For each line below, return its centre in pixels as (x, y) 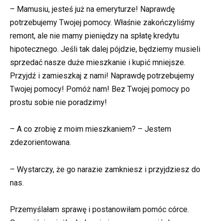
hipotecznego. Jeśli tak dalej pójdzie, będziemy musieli (105, 49)
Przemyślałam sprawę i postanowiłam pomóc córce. (99, 209)
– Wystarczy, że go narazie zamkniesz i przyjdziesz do (105, 169)
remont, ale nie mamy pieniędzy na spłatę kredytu (94, 36)
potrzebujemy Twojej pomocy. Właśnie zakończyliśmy (102, 23)
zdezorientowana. (40, 143)
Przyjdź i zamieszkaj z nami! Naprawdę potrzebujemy (102, 76)
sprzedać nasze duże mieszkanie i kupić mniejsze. (98, 63)
